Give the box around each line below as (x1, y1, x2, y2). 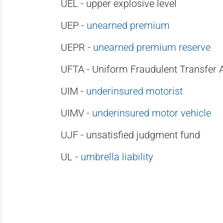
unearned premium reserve (93, 41, 211, 53)
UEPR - (61, 41, 93, 53)
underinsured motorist (86, 85, 183, 97)
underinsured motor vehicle (92, 107, 211, 119)
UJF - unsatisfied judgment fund (61, 129, 200, 141)
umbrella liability (81, 151, 153, 163)
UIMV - (61, 107, 92, 119)
